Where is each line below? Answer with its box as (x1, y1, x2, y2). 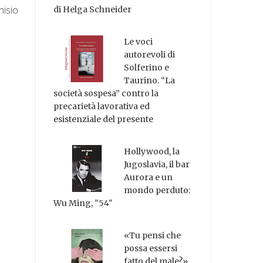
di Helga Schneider (53, 4, 132, 15)
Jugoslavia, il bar (124, 159, 190, 170)
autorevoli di (124, 49, 176, 60)
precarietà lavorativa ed (53, 101, 150, 112)
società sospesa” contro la (53, 88, 159, 99)
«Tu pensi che (124, 230, 181, 241)
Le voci (124, 36, 153, 48)
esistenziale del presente (53, 114, 154, 125)
